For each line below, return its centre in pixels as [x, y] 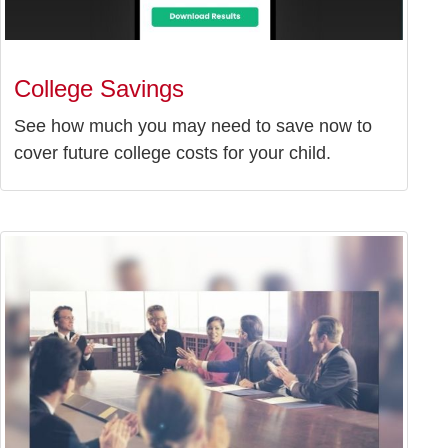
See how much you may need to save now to [193, 126]
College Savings [99, 89]
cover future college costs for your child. [172, 153]
